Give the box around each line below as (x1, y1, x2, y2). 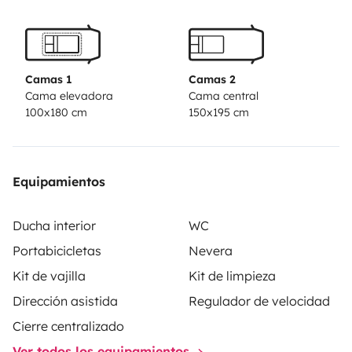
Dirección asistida (13, 292, 118, 309)
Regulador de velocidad (189, 292, 330, 309)
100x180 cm (25, 104, 87, 119)
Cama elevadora (25, 88, 113, 103)
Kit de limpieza (189, 267, 276, 284)
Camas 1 (25, 71, 72, 86)
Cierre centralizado (13, 317, 124, 334)
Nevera (189, 242, 233, 258)
